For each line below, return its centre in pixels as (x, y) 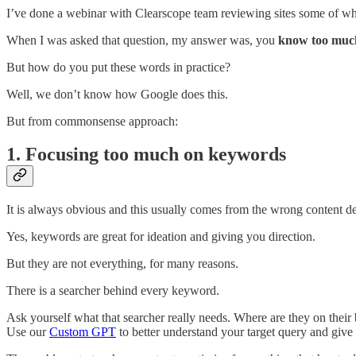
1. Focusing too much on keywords (146, 155)
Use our (28, 332)
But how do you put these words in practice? (118, 67)
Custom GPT (83, 332)
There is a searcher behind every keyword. (113, 291)
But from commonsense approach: (92, 121)
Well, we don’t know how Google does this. (117, 94)
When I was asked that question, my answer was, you (142, 40)
